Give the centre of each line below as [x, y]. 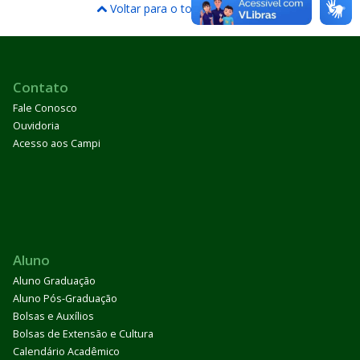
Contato [41, 88]
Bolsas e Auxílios [53, 317]
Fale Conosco [45, 108]
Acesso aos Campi [57, 144]
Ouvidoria [36, 126]
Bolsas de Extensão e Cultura [83, 334]
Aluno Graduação [54, 281]
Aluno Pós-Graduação [65, 299]
